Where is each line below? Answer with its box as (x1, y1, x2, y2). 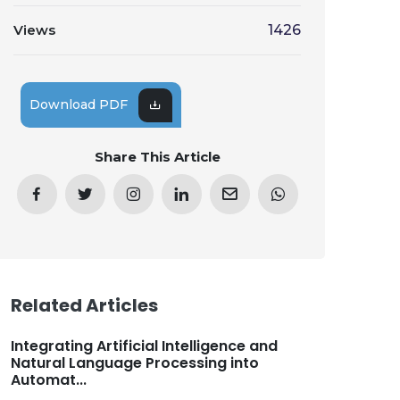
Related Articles (11, 293, 158, 318)
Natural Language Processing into (11, 353, 259, 373)
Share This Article (94, 148, 221, 165)
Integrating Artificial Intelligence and (11, 336, 278, 356)
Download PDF (29, 96, 129, 112)
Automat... (11, 370, 87, 390)
